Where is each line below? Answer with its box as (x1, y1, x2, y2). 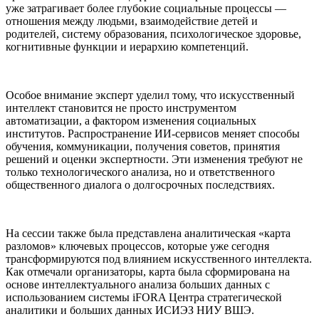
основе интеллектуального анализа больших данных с (6, 278, 270, 291)
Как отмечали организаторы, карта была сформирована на (6, 265, 290, 278)
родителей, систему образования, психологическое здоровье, (6, 27, 301, 40)
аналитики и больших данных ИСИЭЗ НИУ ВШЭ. (6, 303, 254, 316)
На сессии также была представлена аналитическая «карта (6, 226, 291, 239)
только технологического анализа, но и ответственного (6, 165, 275, 178)
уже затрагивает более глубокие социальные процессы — (6, 1, 286, 14)
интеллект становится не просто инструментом (6, 101, 236, 114)
